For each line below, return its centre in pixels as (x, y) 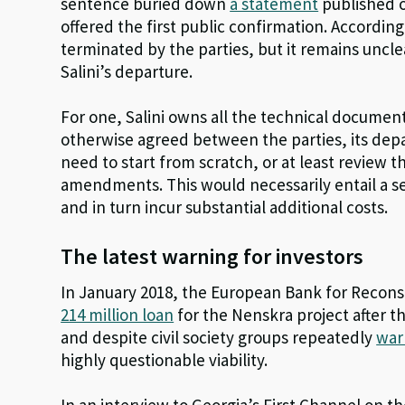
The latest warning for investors (212, 256)
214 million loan (118, 314)
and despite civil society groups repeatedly (219, 337)
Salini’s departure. (127, 71)
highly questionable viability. (165, 359)
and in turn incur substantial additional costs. (225, 207)
